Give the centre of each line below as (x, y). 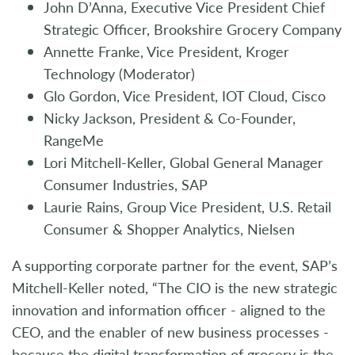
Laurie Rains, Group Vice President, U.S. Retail (187, 207)
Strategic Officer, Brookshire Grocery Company (193, 29)
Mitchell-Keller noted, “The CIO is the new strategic (175, 288)
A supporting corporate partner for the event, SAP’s (175, 265)
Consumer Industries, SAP (126, 185)
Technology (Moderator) (119, 74)
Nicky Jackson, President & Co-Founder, (170, 118)
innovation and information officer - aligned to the (169, 310)
